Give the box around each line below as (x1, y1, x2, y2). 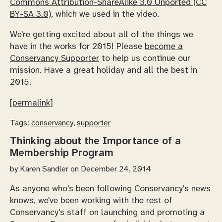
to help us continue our (99, 54, 190, 63)
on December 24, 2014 (68, 165, 151, 173)
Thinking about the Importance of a (10, 136, 181, 147)
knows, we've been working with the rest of (10, 196, 172, 205)
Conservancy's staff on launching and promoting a (10, 208, 205, 217)
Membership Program (10, 148, 113, 159)
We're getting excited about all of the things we (10, 30, 193, 40)
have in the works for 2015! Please (10, 42, 145, 52)
